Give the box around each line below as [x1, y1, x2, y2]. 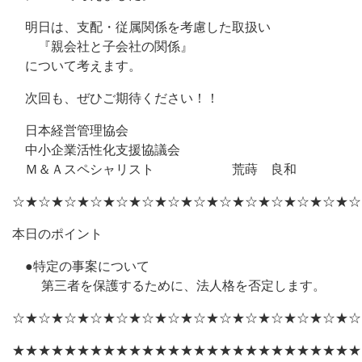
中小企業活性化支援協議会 [12, 143, 180, 157]
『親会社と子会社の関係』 [12, 40, 193, 53]
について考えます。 [12, 59, 141, 73]
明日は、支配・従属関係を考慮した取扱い [12, 20, 271, 34]
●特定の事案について [12, 259, 149, 273]
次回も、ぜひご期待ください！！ [12, 91, 219, 105]
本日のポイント [12, 227, 103, 241]
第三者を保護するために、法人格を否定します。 [12, 279, 326, 293]
